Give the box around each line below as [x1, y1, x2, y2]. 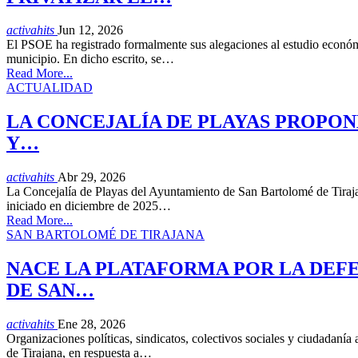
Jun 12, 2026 [58, 23, 123, 38]
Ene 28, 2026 [58, 317, 125, 332]
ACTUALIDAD [6, 81, 93, 95]
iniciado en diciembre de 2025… [6, 199, 171, 213]
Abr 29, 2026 [58, 170, 125, 185]
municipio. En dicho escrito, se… [6, 52, 174, 66]
